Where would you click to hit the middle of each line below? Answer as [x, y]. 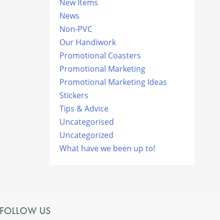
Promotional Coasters [100, 55]
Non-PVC [76, 29]
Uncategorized [86, 135]
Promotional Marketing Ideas [113, 82]
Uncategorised [87, 122]
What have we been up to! [107, 148]
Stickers [74, 95]
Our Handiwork [88, 42]
